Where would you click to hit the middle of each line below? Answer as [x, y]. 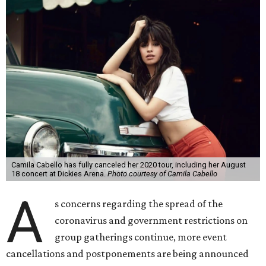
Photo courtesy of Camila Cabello [162, 174]
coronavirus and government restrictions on [151, 220]
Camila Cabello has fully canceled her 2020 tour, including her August [128, 165]
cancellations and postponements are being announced [127, 254]
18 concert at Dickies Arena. [59, 174]
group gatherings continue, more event [141, 237]
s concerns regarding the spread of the [139, 204]
